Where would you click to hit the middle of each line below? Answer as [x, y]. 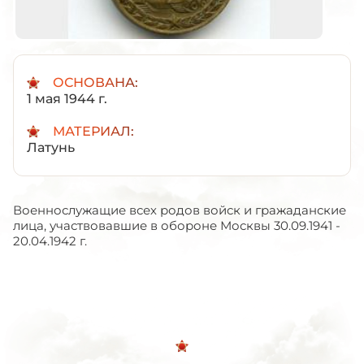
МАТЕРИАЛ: [93, 131]
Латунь [51, 147]
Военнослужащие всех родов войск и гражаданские [180, 210]
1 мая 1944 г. [67, 98]
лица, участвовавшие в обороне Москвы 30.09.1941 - [177, 225]
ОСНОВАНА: [95, 82]
